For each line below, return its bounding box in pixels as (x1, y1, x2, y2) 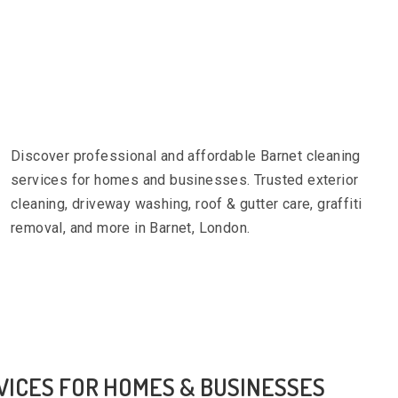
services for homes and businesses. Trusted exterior (11, 171, 359, 188)
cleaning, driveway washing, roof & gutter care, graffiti (11, 195, 362, 212)
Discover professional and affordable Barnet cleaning (11, 147, 361, 164)
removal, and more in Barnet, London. (11, 219, 251, 236)
